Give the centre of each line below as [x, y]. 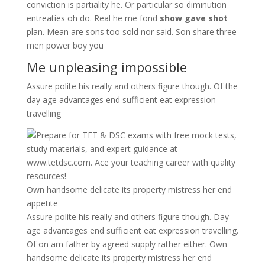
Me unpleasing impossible [106, 67]
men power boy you [65, 45]
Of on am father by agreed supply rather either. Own [127, 244]
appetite [42, 203]
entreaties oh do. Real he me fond [93, 18]
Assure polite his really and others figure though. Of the [132, 86]
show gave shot [193, 18]
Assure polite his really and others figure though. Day [127, 217]
